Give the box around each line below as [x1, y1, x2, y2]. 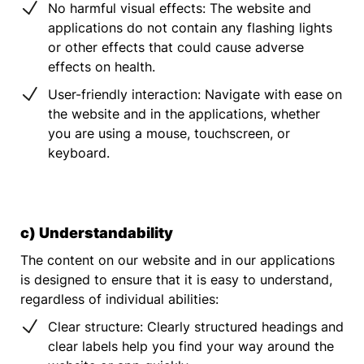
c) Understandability [20, 223, 173, 241]
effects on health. [48, 58, 155, 75]
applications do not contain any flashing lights [48, 19, 332, 36]
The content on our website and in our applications [20, 251, 335, 268]
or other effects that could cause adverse [48, 38, 304, 55]
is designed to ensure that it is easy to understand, [20, 271, 332, 288]
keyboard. [48, 144, 110, 161]
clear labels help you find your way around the [48, 337, 334, 354]
